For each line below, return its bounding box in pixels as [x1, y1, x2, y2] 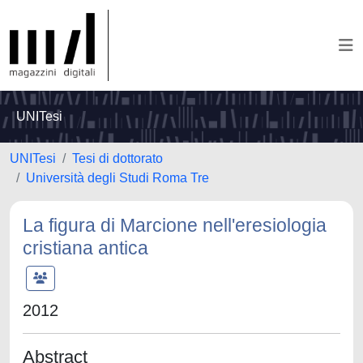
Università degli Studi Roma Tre [26, 171, 209, 185]
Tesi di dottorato [72, 152, 163, 165]
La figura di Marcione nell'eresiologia [23, 215, 327, 236]
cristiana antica [23, 237, 148, 258]
